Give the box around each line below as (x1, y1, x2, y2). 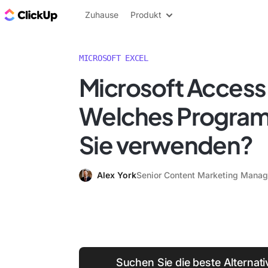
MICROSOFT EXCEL (79, 53, 148, 63)
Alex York (97, 170, 136, 180)
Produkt (130, 10, 162, 20)
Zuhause (85, 10, 118, 20)
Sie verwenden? (79, 129, 253, 160)
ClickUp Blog (60, 8, 120, 21)
